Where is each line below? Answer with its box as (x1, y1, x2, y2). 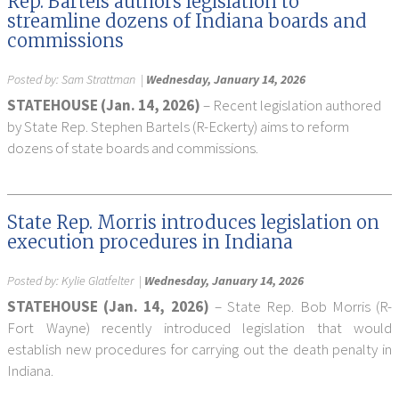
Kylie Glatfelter (61, 273, 134, 289)
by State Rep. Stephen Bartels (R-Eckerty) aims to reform (7, 117, 349, 136)
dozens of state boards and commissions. (7, 138, 258, 158)
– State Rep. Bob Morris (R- (214, 297, 393, 316)
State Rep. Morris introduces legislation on (7, 211, 379, 233)
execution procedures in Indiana (7, 231, 293, 253)
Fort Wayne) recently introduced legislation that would (7, 318, 392, 338)
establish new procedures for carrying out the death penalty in (7, 339, 392, 359)
